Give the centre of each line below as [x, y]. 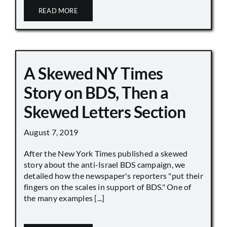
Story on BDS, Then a [96, 92]
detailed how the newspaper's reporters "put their [113, 175]
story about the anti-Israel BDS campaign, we [105, 164]
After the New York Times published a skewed [106, 153]
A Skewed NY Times [93, 73]
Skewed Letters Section [105, 111]
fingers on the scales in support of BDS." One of [108, 186]
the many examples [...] [64, 198]
